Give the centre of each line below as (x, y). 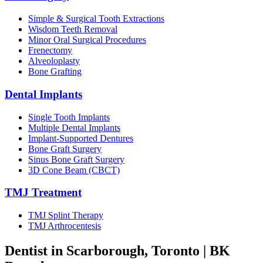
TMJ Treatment (43, 193)
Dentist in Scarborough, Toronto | (107, 250)
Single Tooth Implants (69, 117)
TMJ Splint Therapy (66, 215)
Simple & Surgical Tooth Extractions (96, 19)
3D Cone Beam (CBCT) (74, 170)
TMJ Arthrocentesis (65, 226)
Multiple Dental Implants (74, 127)
